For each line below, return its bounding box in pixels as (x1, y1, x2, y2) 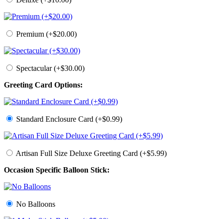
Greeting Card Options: (4, 81, 83, 89)
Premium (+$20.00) (14, 30, 77, 39)
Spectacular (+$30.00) (14, 64, 85, 73)
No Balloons (14, 200, 55, 209)
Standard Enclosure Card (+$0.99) (14, 115, 122, 124)
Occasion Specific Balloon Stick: (4, 166, 109, 175)
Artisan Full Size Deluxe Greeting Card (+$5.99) (14, 149, 167, 158)
